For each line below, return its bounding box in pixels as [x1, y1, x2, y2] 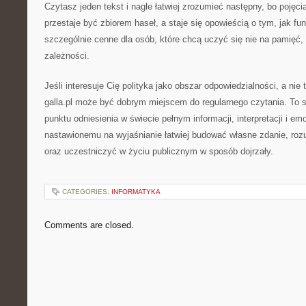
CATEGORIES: [62, 188, 111, 195]
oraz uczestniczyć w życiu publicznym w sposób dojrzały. [44, 146, 273, 156]
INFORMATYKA [111, 188, 161, 195]
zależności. [44, 51, 89, 61]
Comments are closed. [44, 220, 134, 230]
